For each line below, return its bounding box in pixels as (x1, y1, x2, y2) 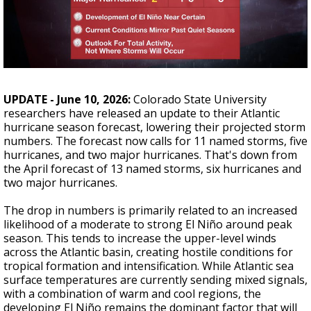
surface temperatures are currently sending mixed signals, (3, 271, 308, 287)
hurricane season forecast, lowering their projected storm (3, 119, 305, 135)
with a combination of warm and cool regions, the (3, 285, 261, 301)
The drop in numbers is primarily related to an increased (3, 202, 297, 218)
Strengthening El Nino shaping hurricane (70, 9, 227, 22)
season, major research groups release (67, 21, 223, 33)
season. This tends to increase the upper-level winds (3, 230, 276, 246)
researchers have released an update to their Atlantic (3, 105, 280, 121)
